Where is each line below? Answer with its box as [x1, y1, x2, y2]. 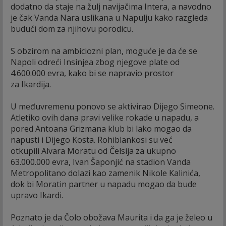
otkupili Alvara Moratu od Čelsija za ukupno [11, 145, 176, 156]
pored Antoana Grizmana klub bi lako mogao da [11, 123, 192, 134]
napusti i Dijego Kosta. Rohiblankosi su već [11, 134, 173, 145]
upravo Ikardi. [11, 189, 63, 201]
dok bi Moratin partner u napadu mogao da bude [11, 178, 197, 190]
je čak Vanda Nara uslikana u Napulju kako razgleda [11, 12, 208, 23]
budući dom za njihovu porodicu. [11, 23, 133, 34]
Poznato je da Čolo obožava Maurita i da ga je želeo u [11, 211, 212, 223]
